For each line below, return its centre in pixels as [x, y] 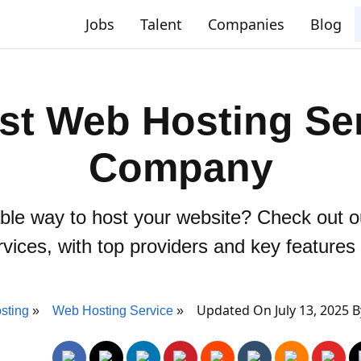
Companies [246, 24]
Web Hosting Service [113, 311]
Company [180, 168]
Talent [161, 24]
